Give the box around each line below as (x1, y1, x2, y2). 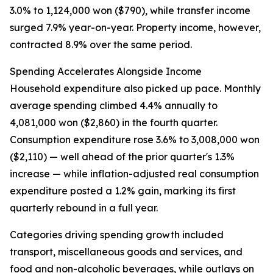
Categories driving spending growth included (10, 229, 224, 241)
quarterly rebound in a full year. (10, 202, 158, 214)
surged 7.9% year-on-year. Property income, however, (10, 21, 261, 34)
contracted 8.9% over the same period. (10, 38, 192, 51)
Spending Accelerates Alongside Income (10, 65, 202, 77)
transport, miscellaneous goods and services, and (10, 246, 243, 258)
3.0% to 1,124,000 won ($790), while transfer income (10, 4, 250, 16)
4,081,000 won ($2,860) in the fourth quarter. (10, 116, 218, 129)
